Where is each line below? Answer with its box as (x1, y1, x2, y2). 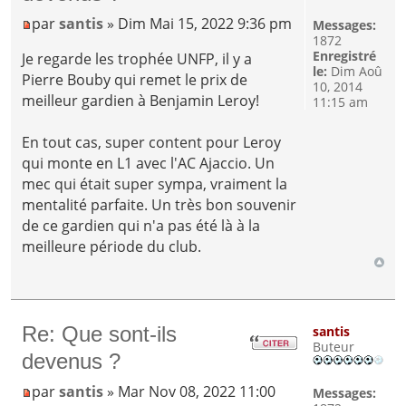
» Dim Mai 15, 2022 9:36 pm (103, 14, 293, 34)
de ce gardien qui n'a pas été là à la (22, 216, 261, 237)
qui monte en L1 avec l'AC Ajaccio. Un (22, 153, 275, 174)
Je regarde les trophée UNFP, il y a (22, 49, 253, 70)
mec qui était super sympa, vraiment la (22, 174, 288, 195)
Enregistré (312, 47, 376, 65)
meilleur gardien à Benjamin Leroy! (22, 91, 260, 111)
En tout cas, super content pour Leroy (22, 132, 282, 153)
